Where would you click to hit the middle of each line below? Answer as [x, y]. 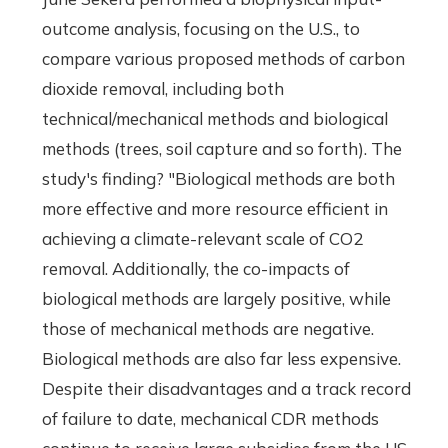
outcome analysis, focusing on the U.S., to [201, 28]
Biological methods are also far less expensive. [222, 358]
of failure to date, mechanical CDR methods [211, 418]
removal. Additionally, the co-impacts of [196, 268]
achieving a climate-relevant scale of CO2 [203, 238]
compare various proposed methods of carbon [224, 58]
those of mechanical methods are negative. [208, 328]
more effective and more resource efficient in [215, 208]
